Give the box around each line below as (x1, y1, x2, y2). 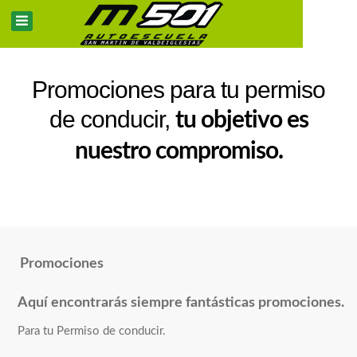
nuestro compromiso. (74, 139, 283, 163)
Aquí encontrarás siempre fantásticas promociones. (18, 296, 344, 310)
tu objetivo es (175, 108, 308, 132)
